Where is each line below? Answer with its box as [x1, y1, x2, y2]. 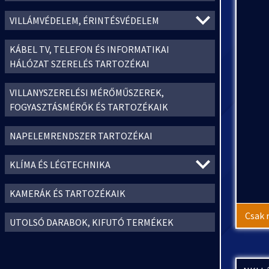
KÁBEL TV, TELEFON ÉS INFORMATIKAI [10, 43, 169, 55]
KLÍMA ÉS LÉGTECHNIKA [10, 159, 110, 171]
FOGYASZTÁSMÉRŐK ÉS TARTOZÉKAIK [10, 101, 168, 113]
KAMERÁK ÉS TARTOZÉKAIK [10, 187, 125, 199]
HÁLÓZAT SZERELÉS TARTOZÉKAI [10, 58, 150, 70]
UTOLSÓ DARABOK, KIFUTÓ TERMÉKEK [10, 216, 174, 228]
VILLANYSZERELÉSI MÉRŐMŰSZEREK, [10, 86, 164, 98]
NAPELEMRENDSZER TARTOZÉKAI [10, 130, 153, 142]
